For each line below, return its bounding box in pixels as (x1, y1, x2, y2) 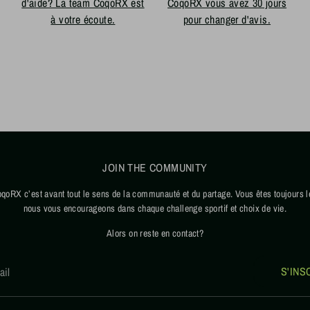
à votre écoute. (51, 11, 116, 27)
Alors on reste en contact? (106, 226, 204, 239)
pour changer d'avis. (183, 11, 271, 27)
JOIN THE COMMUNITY (102, 159, 208, 175)
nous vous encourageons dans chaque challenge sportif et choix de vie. (23, 201, 287, 215)
